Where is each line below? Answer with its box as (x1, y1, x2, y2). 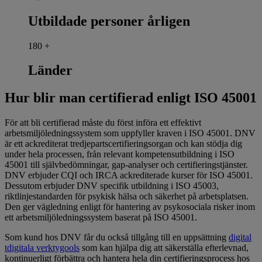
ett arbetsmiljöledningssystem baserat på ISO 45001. (5, 212, 197, 223)
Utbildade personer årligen (28, 13, 190, 29)
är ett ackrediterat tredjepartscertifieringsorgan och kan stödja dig (5, 139, 242, 149)
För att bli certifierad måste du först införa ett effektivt (5, 118, 201, 128)
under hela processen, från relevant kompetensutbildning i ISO (5, 149, 235, 160)
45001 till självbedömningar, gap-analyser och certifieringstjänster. (5, 160, 248, 170)
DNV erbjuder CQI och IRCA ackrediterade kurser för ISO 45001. (5, 170, 253, 181)
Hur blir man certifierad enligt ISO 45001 (5, 90, 257, 106)
